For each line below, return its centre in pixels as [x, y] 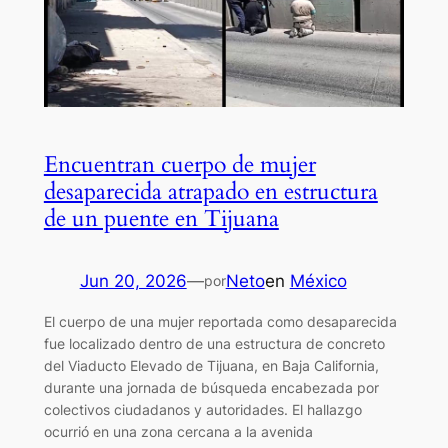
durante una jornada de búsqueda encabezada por [211, 388]
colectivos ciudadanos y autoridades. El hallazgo [202, 410]
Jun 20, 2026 [133, 281]
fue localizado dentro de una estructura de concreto [214, 344]
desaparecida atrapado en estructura [210, 192]
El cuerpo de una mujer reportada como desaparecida [220, 322]
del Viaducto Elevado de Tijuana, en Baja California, [211, 366]
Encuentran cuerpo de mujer [179, 165]
